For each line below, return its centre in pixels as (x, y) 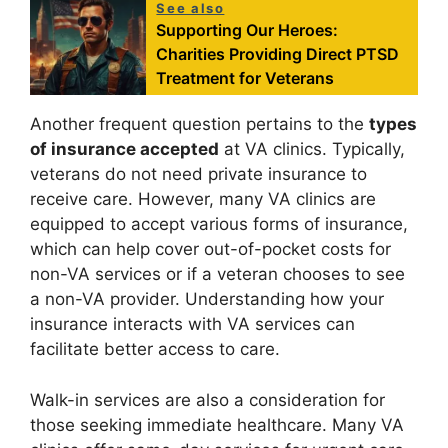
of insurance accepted (124, 149)
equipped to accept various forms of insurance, (219, 224)
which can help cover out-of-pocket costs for (210, 249)
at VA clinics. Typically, (312, 149)
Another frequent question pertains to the (199, 124)
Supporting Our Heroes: (247, 30)
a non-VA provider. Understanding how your (207, 299)
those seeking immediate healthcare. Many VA (217, 424)
